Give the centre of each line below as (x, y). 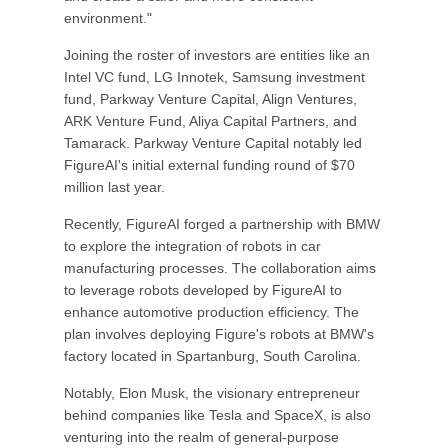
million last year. (114, 187)
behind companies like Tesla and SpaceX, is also (217, 415)
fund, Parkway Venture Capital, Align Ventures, (210, 99)
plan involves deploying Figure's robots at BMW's (219, 334)
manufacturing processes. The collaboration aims (220, 268)
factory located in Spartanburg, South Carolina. (212, 356)
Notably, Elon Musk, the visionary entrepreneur (212, 393)
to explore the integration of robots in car (192, 246)
